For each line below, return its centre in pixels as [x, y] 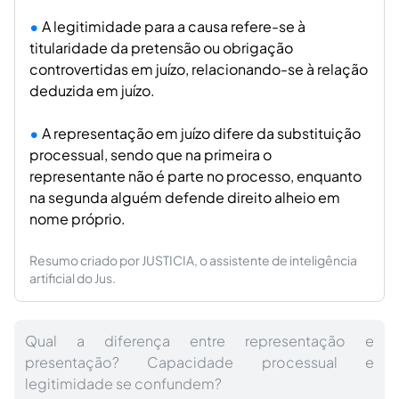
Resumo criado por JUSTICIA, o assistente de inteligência [193, 260]
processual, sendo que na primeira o [151, 155]
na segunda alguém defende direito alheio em [185, 197]
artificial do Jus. [73, 278]
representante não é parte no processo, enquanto [195, 176]
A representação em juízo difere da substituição [201, 133]
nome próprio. [77, 219]
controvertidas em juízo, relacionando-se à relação [199, 69]
